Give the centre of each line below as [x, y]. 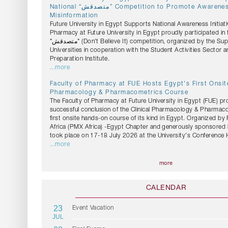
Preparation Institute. [80, 59]
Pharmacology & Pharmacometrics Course [119, 93]
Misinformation [74, 16]
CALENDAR [166, 189]
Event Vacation [93, 208]
